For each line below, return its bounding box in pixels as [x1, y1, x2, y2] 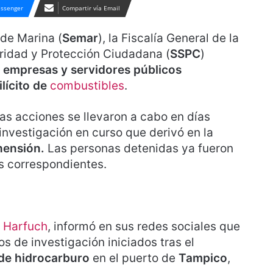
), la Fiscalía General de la [98, 31, 239, 45]
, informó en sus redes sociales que [48, 219, 240, 233]
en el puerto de [90, 250, 179, 265]
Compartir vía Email [62, 4, 120, 12]
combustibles [50, 79, 124, 93]
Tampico [179, 250, 227, 265]
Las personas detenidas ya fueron [44, 141, 233, 155]
